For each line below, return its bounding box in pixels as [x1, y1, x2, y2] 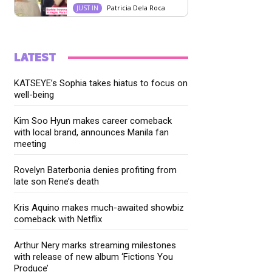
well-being [14, 89, 55, 100]
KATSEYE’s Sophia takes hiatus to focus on [14, 77, 188, 89]
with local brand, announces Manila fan [14, 126, 169, 138]
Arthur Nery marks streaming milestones [14, 239, 177, 251]
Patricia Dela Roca [106, 2, 165, 12]
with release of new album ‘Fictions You [14, 251, 174, 262]
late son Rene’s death [14, 175, 100, 187]
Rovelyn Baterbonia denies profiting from [14, 164, 177, 175]
